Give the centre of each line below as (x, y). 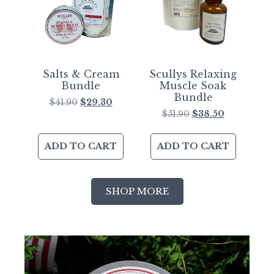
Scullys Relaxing (193, 74)
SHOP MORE (137, 191)
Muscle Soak (193, 86)
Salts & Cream (81, 74)
